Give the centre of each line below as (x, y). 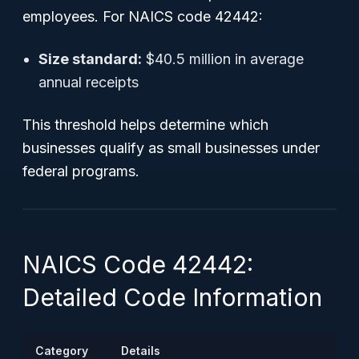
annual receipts (89, 82)
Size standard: (90, 59)
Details (141, 351)
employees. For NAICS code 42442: (143, 16)
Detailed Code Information (172, 297)
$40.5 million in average (223, 59)
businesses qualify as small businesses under (171, 148)
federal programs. (81, 171)
